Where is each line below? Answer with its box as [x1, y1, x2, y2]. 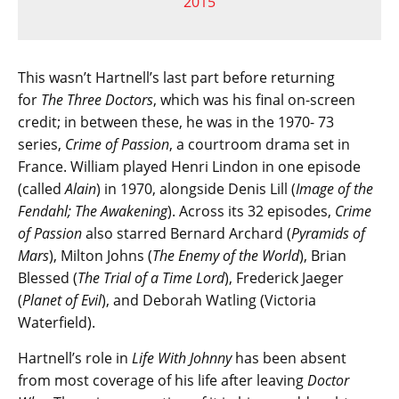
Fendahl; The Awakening [18, 201, 167, 222]
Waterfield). [18, 313, 95, 333]
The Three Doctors [41, 90, 153, 110]
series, [18, 134, 65, 155]
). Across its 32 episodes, [167, 201, 335, 222]
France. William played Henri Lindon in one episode [18, 157, 361, 177]
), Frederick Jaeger [224, 268, 344, 289]
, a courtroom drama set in [169, 134, 350, 155]
